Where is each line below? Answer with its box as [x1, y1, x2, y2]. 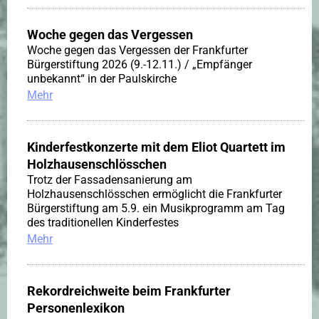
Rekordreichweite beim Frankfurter [27, 283, 231, 299]
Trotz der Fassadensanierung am [27, 173, 192, 187]
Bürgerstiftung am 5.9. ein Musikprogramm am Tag [27, 202, 285, 216]
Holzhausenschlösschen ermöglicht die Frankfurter [27, 187, 282, 202]
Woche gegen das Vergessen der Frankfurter [27, 43, 248, 58]
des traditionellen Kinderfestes [27, 216, 179, 230]
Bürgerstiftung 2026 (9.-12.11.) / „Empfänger [27, 58, 252, 72]
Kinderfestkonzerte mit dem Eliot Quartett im [27, 140, 286, 155]
